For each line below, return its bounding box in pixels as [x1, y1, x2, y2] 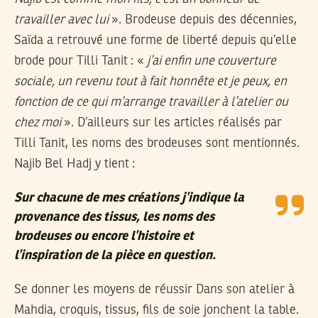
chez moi [14, 116, 61, 129]
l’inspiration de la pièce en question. [14, 248, 216, 262]
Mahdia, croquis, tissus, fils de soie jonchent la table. [14, 303, 299, 317]
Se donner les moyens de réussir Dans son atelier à [14, 283, 295, 296]
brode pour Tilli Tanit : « [14, 54, 147, 67]
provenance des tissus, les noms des [14, 210, 214, 224]
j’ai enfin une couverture [147, 54, 276, 67]
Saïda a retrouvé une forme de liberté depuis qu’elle [14, 33, 297, 47]
